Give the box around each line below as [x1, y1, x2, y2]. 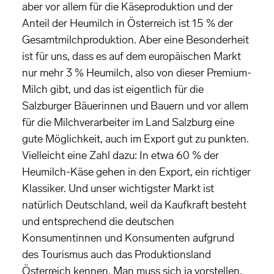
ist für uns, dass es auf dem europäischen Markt [22, 50, 241, 64]
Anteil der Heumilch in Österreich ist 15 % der [22, 17, 233, 31]
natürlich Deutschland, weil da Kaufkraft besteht [22, 198, 246, 212]
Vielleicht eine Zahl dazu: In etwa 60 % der [22, 149, 219, 163]
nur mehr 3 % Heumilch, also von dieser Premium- [22, 66, 251, 80]
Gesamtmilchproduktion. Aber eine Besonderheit [22, 33, 249, 47]
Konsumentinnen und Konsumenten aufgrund [22, 231, 234, 245]
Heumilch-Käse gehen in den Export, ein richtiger [22, 165, 251, 179]
